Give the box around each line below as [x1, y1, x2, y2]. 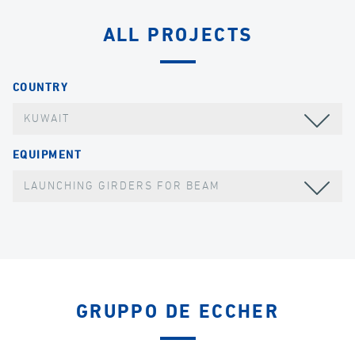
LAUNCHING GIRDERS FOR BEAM [24, 180, 221, 192]
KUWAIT [24, 113, 71, 125]
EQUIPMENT [13, 149, 82, 161]
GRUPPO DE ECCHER [75, 302, 280, 322]
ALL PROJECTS [102, 26, 253, 46]
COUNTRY [13, 82, 69, 94]
